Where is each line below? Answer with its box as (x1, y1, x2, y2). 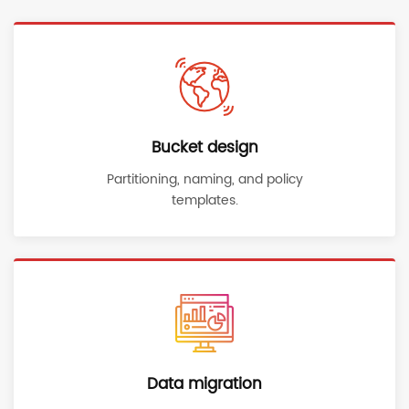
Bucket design (151, 135, 258, 161)
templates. (171, 190, 238, 211)
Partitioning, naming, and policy (106, 169, 303, 190)
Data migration (147, 372, 262, 397)
